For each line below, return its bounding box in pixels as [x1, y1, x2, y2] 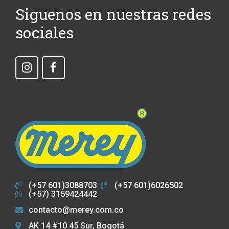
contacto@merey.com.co [29, 204, 124, 215]
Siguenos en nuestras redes [15, 4, 211, 24]
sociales [15, 22, 74, 42]
